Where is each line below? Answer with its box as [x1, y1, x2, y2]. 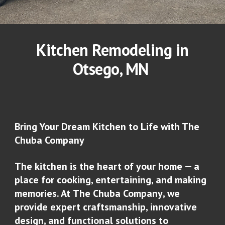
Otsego [72, 58, 120, 79]
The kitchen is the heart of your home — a [15, 159, 200, 173]
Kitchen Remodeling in [36, 39, 189, 60]
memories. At [15, 186, 73, 200]
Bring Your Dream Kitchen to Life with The [15, 120, 200, 133]
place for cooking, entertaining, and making [15, 173, 207, 186]
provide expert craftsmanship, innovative [15, 200, 197, 213]
